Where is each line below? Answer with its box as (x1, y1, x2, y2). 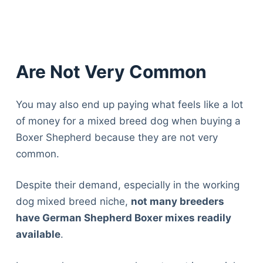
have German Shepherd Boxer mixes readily (15, 212, 231, 224)
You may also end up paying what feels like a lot (15, 98, 243, 110)
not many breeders (130, 195, 224, 208)
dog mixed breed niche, (15, 195, 131, 208)
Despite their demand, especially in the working (15, 179, 240, 191)
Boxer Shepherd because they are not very (15, 131, 218, 143)
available (15, 228, 60, 241)
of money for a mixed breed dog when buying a (15, 114, 241, 127)
